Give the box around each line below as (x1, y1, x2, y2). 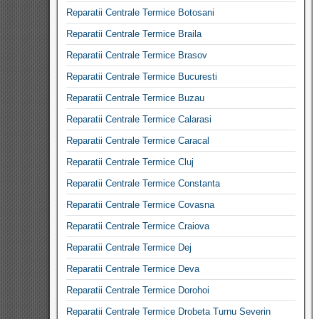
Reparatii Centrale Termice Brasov (66, 50, 207, 61)
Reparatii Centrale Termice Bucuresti (66, 71, 217, 82)
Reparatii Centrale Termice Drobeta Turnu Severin (66, 306, 271, 317)
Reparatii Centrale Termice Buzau (66, 93, 204, 103)
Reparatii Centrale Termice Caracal (66, 135, 209, 146)
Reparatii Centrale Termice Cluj (66, 157, 194, 167)
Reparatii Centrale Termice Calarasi (66, 114, 211, 125)
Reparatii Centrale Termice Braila (66, 28, 202, 39)
